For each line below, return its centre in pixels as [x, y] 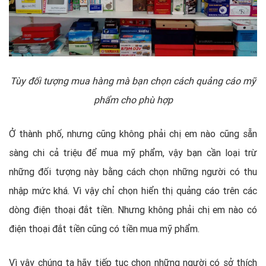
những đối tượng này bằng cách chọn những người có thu [133, 172]
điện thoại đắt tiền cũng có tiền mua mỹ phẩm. [104, 229]
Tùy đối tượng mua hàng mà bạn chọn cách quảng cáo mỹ [133, 81]
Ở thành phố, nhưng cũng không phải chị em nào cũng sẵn [133, 134]
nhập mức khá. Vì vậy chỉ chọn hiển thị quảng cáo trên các [133, 191]
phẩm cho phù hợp [133, 100]
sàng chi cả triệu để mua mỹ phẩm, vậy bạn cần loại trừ [133, 153]
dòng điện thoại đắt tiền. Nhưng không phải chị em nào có [133, 210]
